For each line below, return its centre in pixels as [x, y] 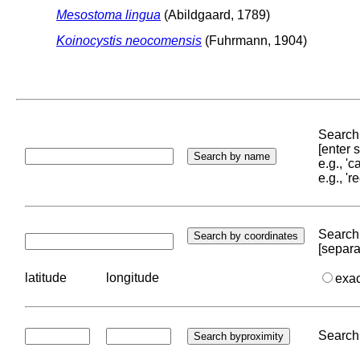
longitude [133, 277]
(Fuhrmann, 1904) [254, 40]
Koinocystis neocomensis [129, 40]
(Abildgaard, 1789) [215, 14]
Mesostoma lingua [108, 14]
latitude [46, 277]
